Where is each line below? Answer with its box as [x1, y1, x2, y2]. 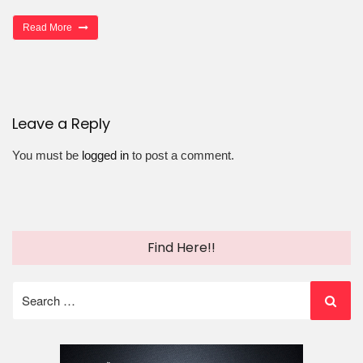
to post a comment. [129, 148, 234, 163]
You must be [12, 148, 82, 163]
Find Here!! [147, 238, 216, 258]
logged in [82, 148, 129, 163]
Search [11, 282, 49, 296]
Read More [23, 21, 75, 33]
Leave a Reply [12, 113, 110, 134]
